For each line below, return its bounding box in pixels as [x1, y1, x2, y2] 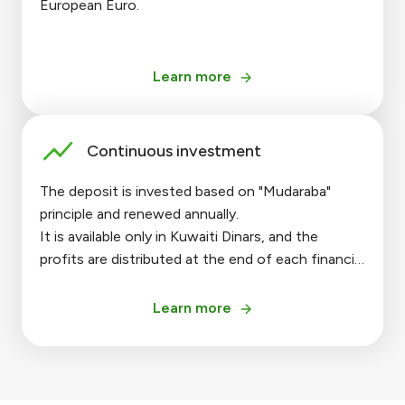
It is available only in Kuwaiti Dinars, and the [40, 228, 318, 246]
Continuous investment [87, 140, 261, 161]
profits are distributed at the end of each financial [40, 250, 364, 268]
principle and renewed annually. [40, 205, 239, 223]
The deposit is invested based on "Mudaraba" [40, 183, 331, 201]
